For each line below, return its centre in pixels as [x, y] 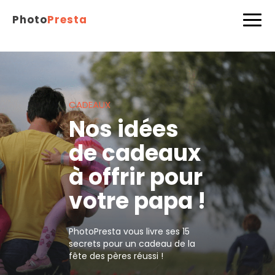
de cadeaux [135, 153]
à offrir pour [136, 177]
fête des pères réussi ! [116, 256]
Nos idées [124, 129]
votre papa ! [137, 201]
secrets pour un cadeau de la [132, 243]
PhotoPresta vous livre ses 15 [129, 231]
